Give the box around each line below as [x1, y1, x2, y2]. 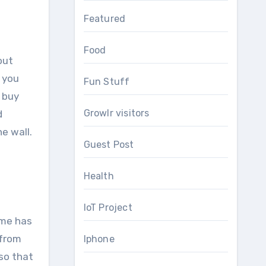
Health [83, 170, 114, 182]
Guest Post [83, 139, 134, 150]
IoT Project [83, 202, 132, 213]
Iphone [83, 233, 115, 245]
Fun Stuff [83, 76, 130, 87]
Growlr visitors [83, 107, 150, 119]
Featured [83, 13, 126, 24]
